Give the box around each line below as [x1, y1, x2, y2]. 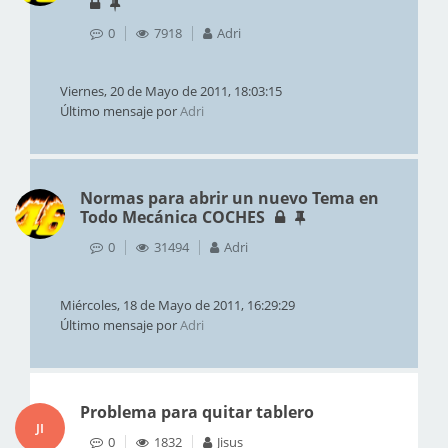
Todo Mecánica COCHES [80, 206, 265, 228]
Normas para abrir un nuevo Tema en [80, 187, 379, 209]
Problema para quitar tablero [80, 401, 314, 423]
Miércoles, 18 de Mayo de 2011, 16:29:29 [60, 296, 295, 314]
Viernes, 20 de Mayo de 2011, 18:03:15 [60, 82, 282, 100]
